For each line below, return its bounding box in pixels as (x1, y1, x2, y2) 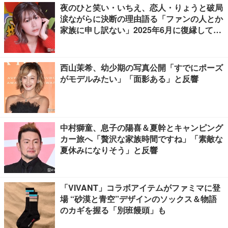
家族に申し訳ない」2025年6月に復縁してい (60, 24, 221, 36)
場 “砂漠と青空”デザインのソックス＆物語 (60, 193, 217, 205)
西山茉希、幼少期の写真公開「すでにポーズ (60, 62, 223, 73)
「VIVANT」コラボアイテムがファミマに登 (60, 182, 220, 193)
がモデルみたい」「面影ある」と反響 (60, 73, 198, 84)
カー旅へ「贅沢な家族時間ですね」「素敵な (60, 133, 223, 145)
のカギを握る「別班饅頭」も (60, 204, 166, 216)
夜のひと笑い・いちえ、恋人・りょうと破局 (60, 2, 223, 13)
